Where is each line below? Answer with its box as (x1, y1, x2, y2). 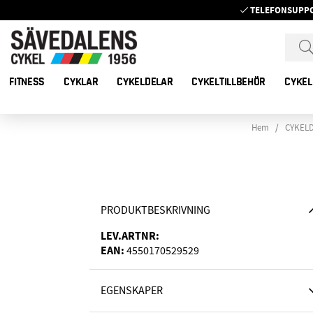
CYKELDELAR (117, 75, 173, 87)
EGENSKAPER (101, 284, 163, 298)
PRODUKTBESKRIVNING (101, 203, 210, 218)
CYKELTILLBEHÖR (191, 75, 266, 87)
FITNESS (9, 75, 45, 87)
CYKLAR (64, 75, 99, 87)
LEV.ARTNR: (101, 228, 159, 244)
